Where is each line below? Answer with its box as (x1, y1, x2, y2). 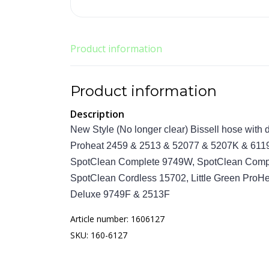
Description (70, 107, 124, 121)
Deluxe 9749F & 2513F (70, 189, 170, 199)
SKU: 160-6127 (70, 229, 127, 241)
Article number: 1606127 (70, 213, 165, 225)
